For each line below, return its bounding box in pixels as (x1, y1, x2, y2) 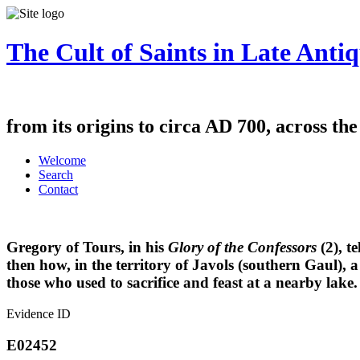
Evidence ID (6, 307, 71, 321)
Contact (39, 182, 78, 196)
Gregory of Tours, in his (6, 239, 168, 256)
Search (39, 167, 73, 182)
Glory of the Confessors (168, 239, 317, 256)
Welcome (39, 153, 86, 167)
